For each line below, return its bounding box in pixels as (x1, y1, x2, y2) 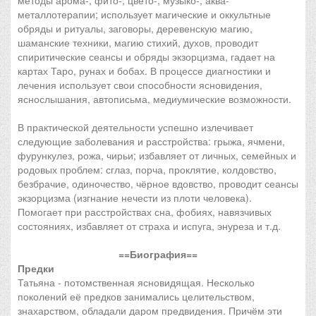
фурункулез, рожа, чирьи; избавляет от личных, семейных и (18, 148, 296, 162)
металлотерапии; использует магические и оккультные (18, 7, 271, 21)
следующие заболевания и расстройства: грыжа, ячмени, (18, 134, 285, 148)
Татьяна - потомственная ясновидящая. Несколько (18, 275, 255, 289)
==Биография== (119, 247, 197, 261)
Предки (18, 261, 54, 275)
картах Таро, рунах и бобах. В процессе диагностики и (18, 63, 271, 78)
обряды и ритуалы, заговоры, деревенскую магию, (18, 21, 253, 35)
